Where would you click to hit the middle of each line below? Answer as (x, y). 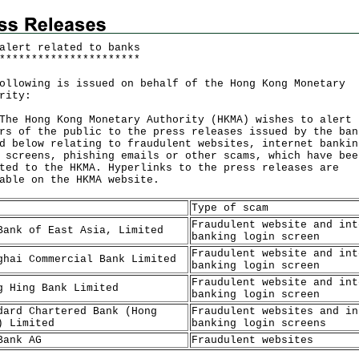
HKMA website (115, 180)
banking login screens (259, 323)
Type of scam (230, 208)
